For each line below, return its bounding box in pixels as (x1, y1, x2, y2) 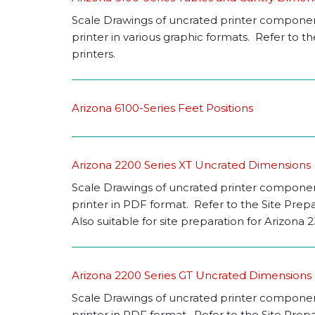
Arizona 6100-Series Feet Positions (72, 101, 253, 115)
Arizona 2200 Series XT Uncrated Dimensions (72, 158, 311, 172)
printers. (72, 47, 115, 61)
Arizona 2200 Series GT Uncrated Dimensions (72, 269, 311, 283)
